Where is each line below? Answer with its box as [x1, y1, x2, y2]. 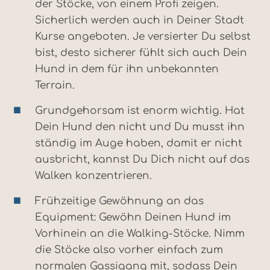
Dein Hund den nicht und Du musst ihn [35, 121, 245, 133]
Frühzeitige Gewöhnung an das [35, 195, 204, 207]
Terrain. [35, 79, 75, 91]
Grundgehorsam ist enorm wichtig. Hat [35, 104, 245, 116]
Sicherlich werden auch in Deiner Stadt [35, 14, 244, 26]
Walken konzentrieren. [35, 169, 152, 181]
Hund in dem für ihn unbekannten [35, 63, 219, 75]
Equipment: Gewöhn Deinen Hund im [35, 211, 231, 223]
